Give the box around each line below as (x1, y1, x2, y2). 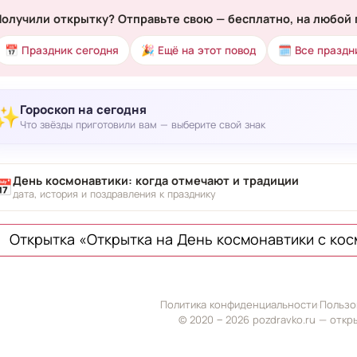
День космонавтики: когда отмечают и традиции (12, 172, 299, 188)
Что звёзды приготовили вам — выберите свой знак (19, 118, 265, 132)
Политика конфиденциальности (159, 297, 317, 312)
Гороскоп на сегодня (19, 101, 147, 119)
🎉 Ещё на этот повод (140, 42, 256, 57)
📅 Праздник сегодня (4, 42, 119, 57)
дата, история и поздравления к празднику (12, 186, 216, 201)
